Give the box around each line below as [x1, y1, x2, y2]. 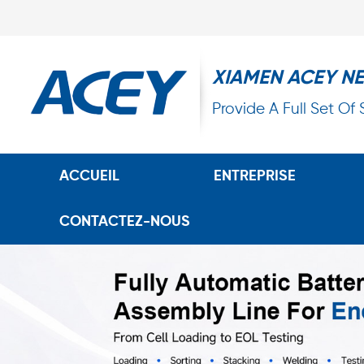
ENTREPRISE [214, 169, 296, 184]
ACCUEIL [59, 169, 119, 184]
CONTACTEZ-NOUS [59, 214, 190, 229]
